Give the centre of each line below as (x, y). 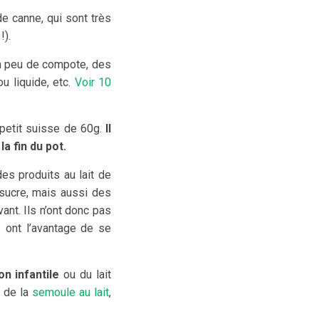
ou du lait (85, 274)
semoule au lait (70, 292)
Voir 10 (93, 82)
